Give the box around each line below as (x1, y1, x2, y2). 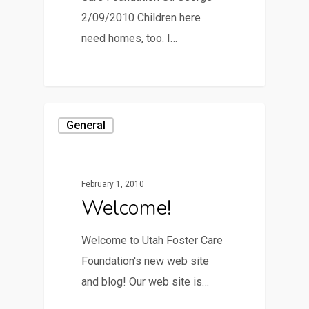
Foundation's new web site (81, 254, 210, 268)
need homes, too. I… (81, 31, 178, 45)
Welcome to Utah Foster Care (81, 233, 223, 247)
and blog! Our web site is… (81, 275, 210, 288)
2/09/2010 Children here (81, 10, 201, 24)
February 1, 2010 (81, 179, 145, 189)
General (66, 119, 106, 132)
